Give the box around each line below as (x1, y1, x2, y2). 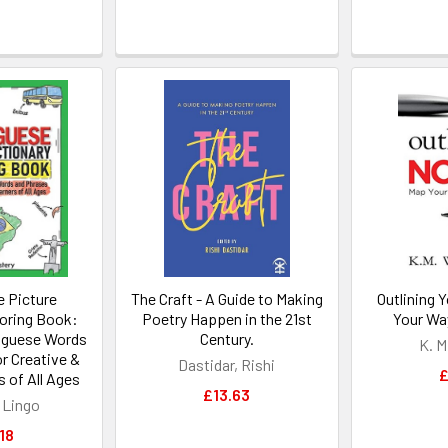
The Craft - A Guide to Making (130, 289, 323, 308)
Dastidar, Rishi (178, 355, 276, 374)
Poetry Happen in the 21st (141, 309, 312, 328)
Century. (199, 329, 254, 348)
